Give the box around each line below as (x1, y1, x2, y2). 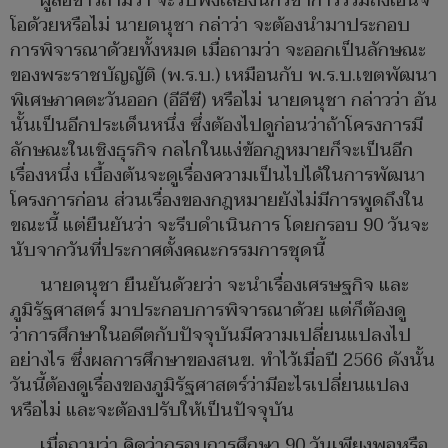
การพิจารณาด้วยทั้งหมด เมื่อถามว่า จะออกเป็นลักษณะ (10, 35, 426, 67)
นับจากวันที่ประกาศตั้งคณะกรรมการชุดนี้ (10, 235, 325, 267)
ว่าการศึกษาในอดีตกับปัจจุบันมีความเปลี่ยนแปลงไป (10, 320, 411, 352)
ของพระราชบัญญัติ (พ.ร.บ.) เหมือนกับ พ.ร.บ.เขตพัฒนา (10, 60, 437, 92)
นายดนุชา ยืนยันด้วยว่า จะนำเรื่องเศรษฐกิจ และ (40, 270, 409, 302)
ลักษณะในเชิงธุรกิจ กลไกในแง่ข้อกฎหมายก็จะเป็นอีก (10, 135, 413, 167)
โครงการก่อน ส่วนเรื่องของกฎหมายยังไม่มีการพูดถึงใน (10, 185, 424, 217)
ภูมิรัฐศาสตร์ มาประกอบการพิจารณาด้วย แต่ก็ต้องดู (10, 295, 406, 327)
